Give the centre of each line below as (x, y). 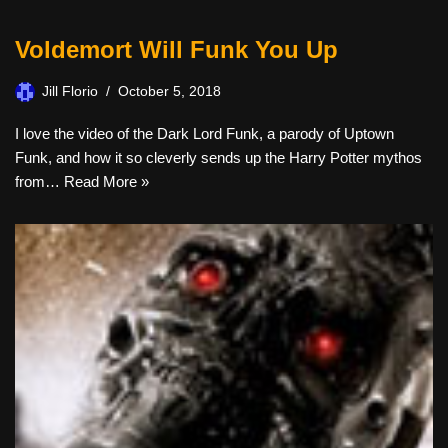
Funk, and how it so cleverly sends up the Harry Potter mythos (218, 157)
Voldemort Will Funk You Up (176, 49)
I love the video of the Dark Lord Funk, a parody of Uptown (204, 133)
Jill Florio (70, 91)
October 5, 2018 (169, 91)
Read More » (106, 181)
